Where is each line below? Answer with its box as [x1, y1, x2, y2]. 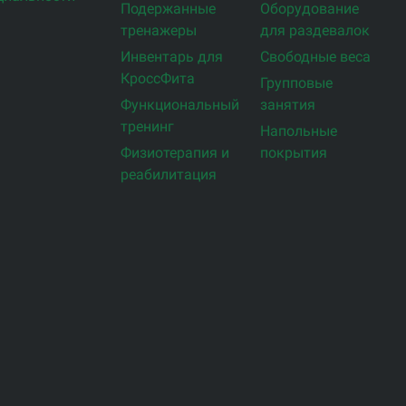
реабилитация [120, 166, 217, 184]
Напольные [260, 122, 338, 140]
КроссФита [120, 70, 195, 88]
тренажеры [120, 22, 197, 40]
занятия [260, 96, 316, 114]
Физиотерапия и [120, 144, 229, 162]
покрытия [260, 144, 328, 162]
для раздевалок [260, 22, 371, 40]
